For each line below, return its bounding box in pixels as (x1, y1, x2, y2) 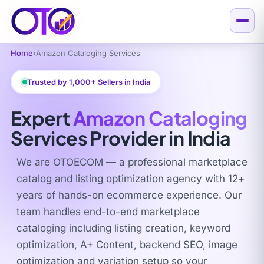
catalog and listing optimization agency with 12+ (16, 173, 245, 184)
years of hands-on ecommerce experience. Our (16, 189, 242, 201)
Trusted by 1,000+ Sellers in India (27, 77, 150, 87)
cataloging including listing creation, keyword (16, 222, 230, 234)
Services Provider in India (11, 126, 231, 150)
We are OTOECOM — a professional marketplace (16, 156, 247, 168)
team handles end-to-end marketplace (16, 206, 200, 217)
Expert (11, 106, 73, 130)
